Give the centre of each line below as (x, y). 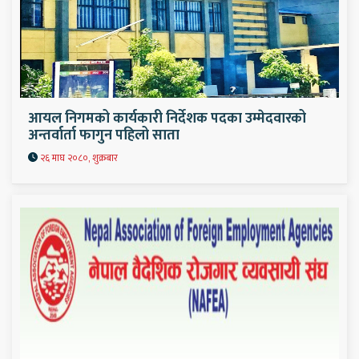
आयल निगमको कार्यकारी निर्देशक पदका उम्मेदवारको (167, 118)
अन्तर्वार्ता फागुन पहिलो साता (104, 135)
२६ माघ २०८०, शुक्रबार (78, 157)
